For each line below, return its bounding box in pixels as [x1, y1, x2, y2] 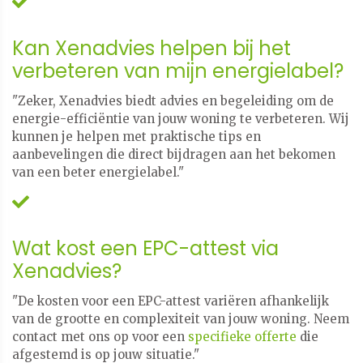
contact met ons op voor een [12, 329, 188, 345]
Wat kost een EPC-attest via [12, 235, 279, 263]
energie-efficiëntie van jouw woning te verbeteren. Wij [12, 110, 349, 126]
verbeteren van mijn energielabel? [12, 57, 344, 84]
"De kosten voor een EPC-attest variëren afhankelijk [12, 293, 329, 310]
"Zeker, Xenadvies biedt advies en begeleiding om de [12, 92, 334, 109]
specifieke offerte [188, 329, 297, 345]
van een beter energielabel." [12, 164, 184, 180]
